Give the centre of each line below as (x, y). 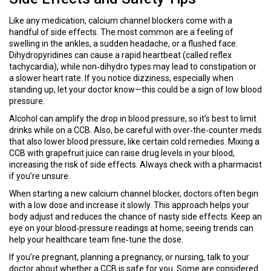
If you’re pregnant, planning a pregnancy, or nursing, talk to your (129, 257)
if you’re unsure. (40, 176)
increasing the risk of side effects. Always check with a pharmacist (135, 165)
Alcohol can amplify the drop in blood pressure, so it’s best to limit (133, 119)
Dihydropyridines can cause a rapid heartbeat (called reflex (120, 55)
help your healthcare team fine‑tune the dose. (96, 240)
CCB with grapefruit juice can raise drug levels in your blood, (122, 153)
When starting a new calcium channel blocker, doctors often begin (134, 194)
